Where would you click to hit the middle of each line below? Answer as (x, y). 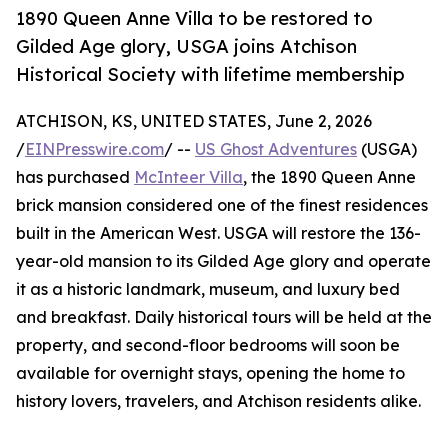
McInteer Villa (188, 177)
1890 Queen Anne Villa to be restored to (194, 18)
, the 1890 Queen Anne (329, 177)
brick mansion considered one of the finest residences (222, 205)
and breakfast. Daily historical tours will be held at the (224, 317)
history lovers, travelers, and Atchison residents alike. (218, 401)
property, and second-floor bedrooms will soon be (208, 345)
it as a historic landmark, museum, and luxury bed (208, 289)
